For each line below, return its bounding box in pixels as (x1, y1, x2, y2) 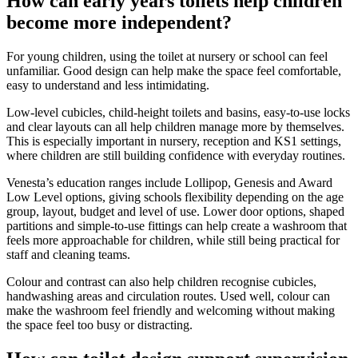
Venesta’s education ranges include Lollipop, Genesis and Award (6, 175, 332, 189)
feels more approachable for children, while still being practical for (6, 233, 340, 247)
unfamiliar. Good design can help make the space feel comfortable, (6, 63, 341, 78)
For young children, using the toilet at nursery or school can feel (6, 49, 328, 63)
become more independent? (6, 11, 232, 33)
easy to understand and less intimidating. (6, 78, 209, 92)
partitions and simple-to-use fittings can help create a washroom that (6, 218, 347, 233)
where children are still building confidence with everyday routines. (6, 148, 345, 162)
